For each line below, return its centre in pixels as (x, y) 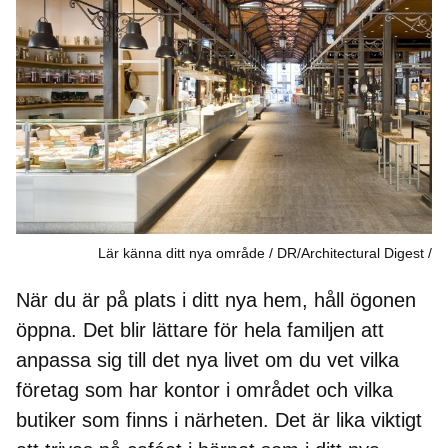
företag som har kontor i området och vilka (204, 389)
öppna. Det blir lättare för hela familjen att (200, 329)
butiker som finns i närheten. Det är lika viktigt (219, 419)
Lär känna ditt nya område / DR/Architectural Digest (261, 252)
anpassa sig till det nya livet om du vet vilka (207, 359)
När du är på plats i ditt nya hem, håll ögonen (216, 299)
